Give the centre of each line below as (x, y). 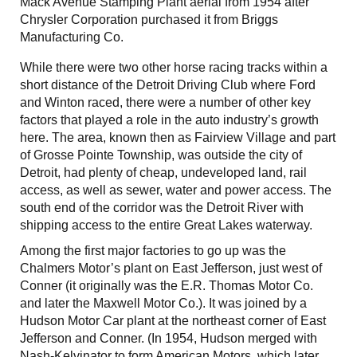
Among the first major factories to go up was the (153, 251)
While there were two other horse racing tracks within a (174, 68)
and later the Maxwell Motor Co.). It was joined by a (163, 304)
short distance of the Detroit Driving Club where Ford (168, 85)
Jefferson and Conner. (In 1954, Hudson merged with (169, 339)
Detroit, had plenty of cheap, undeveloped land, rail (163, 173)
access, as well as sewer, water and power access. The (176, 190)
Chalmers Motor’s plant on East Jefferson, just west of (171, 269)
